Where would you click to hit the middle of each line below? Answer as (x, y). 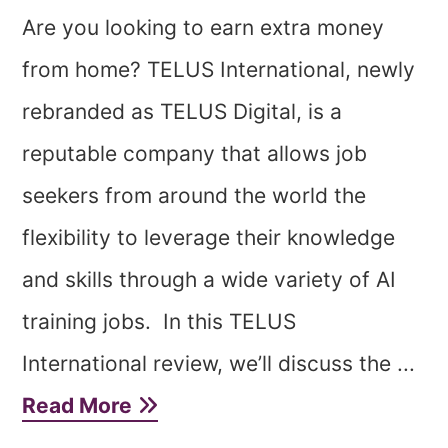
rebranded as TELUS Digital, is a (182, 111)
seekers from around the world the (194, 195)
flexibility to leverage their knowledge (209, 237)
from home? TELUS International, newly (219, 69)
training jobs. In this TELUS (159, 321)
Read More (80, 405)
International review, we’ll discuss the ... (219, 363)
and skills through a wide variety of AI (209, 279)
